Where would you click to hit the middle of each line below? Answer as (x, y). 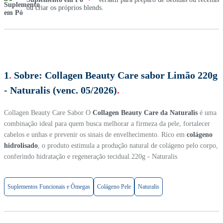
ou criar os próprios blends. (65, 8)
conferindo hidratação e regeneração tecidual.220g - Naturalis (91, 156)
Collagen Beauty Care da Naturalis (145, 112)
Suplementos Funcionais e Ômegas (49, 186)
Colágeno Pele (114, 186)
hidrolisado (21, 145)
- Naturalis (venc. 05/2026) (60, 90)
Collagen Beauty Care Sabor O (48, 112)
